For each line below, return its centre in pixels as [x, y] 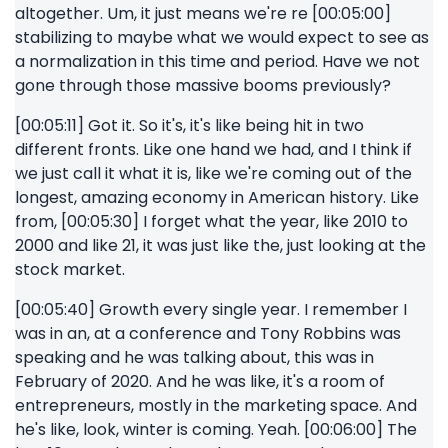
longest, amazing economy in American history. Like [217, 197]
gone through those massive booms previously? [203, 85]
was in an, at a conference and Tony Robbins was [208, 333]
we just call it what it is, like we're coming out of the [213, 173]
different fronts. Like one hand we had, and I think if [213, 149]
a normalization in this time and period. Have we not [217, 61]
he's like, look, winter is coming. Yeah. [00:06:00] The [216, 429]
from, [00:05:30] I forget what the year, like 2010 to [211, 221]
